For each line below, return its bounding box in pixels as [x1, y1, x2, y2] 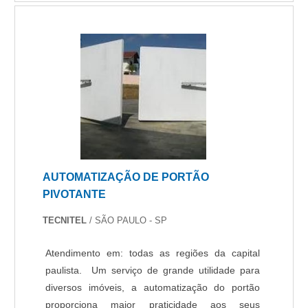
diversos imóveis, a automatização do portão [45, 282, 261, 294]
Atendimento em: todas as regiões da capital [45, 247, 261, 259]
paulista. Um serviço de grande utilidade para [45, 265, 261, 276]
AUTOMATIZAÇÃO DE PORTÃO [43, 170, 210, 183]
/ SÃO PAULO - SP [87, 215, 168, 226]
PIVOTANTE [43, 188, 107, 200]
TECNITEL [43, 215, 87, 226]
